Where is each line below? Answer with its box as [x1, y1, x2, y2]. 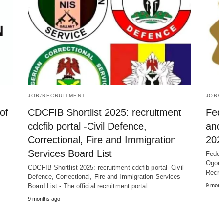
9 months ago [28, 196, 61, 202]
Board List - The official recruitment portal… [28, 182, 154, 190]
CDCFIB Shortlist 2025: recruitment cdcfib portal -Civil [28, 164, 184, 172]
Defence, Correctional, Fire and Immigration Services [28, 173, 181, 181]
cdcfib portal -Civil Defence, [28, 121, 147, 132]
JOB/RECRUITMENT [28, 93, 86, 99]
